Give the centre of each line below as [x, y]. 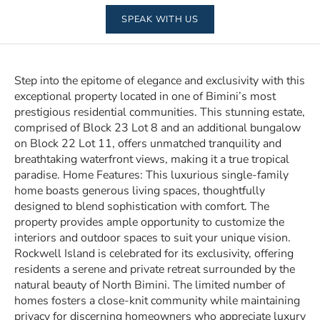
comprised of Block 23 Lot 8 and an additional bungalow [157, 128]
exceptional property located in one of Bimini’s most [145, 96]
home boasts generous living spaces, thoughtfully [140, 191]
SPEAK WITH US [160, 19]
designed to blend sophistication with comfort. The [142, 206]
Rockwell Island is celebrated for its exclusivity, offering [154, 254]
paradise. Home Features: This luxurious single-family [151, 175]
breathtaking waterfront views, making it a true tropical [152, 159]
